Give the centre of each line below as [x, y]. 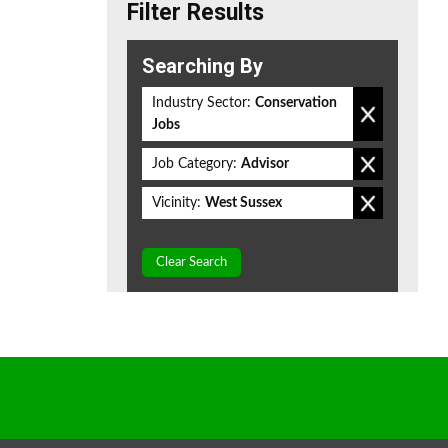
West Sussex [243, 203]
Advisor [265, 164]
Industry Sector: [201, 103]
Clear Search [191, 262]
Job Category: [194, 164]
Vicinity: [176, 203]
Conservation [296, 103]
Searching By [202, 66]
